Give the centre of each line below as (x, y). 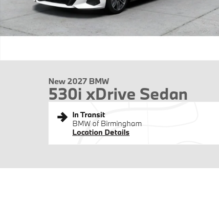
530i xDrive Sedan (118, 94)
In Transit (89, 114)
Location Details (101, 132)
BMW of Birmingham (107, 123)
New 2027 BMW (79, 81)
